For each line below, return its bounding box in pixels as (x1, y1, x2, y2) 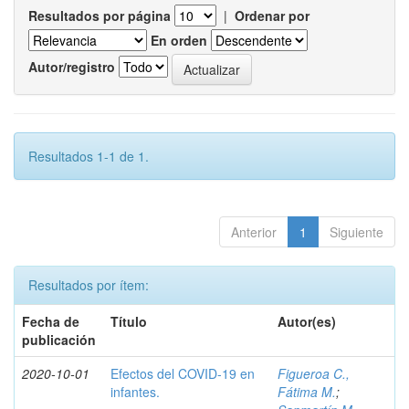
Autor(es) (278, 311, 336, 330)
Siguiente (330, 222, 383, 241)
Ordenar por (235, 5, 309, 25)
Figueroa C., (278, 363, 350, 383)
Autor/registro (28, 58, 115, 77)
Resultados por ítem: (28, 275, 149, 294)
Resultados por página (28, 5, 171, 25)
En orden (151, 30, 207, 49)
